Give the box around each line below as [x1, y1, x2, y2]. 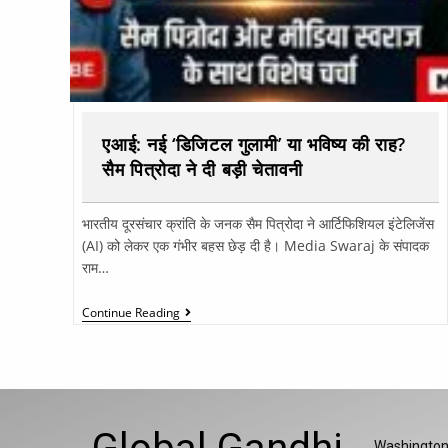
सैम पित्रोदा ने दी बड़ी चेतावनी [102, 156, 303, 181]
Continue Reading [82, 303, 181, 321]
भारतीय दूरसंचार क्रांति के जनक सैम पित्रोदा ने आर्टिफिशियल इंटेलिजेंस [82, 213, 435, 233]
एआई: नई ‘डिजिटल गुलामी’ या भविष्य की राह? [102, 131, 407, 156]
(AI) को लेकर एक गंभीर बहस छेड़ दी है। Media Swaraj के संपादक [82, 235, 430, 255]
